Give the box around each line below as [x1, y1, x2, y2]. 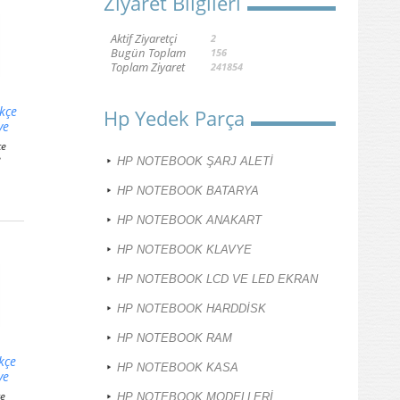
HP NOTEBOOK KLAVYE [117, 243, 252, 257]
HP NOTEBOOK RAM [117, 331, 232, 346]
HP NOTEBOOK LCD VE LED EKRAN [117, 272, 318, 287]
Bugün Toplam [111, 45, 186, 62]
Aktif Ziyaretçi [111, 30, 177, 47]
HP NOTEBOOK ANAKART [117, 213, 262, 228]
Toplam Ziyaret [111, 59, 185, 76]
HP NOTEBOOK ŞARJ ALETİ [117, 154, 273, 169]
